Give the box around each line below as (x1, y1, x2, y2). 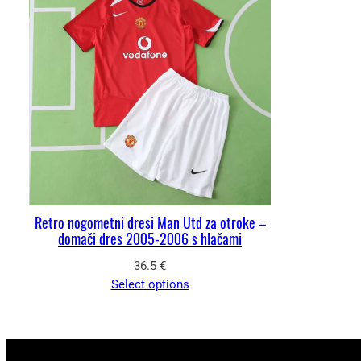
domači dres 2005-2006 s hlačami (58, 228, 242, 249)
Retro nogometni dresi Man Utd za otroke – (34, 212, 266, 233)
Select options (110, 276, 189, 292)
